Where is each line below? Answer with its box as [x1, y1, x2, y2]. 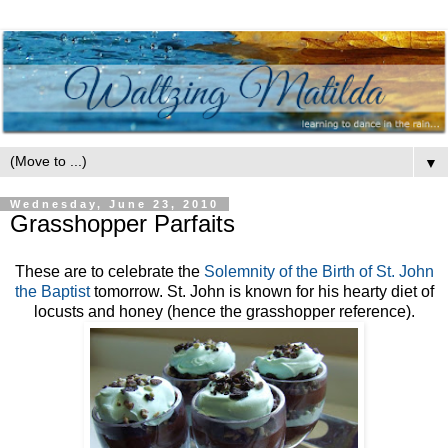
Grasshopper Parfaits [10, 210, 235, 238]
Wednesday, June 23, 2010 [10, 198, 219, 211]
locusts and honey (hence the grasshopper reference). [33, 303, 415, 321]
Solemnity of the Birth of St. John [203, 263, 434, 281]
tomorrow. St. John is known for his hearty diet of [89, 283, 434, 301]
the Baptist [14, 283, 90, 301]
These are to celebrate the [14, 263, 204, 281]
